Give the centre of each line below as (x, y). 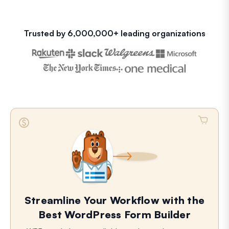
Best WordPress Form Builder (114, 214)
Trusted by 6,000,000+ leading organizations (114, 33)
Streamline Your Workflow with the (114, 200)
